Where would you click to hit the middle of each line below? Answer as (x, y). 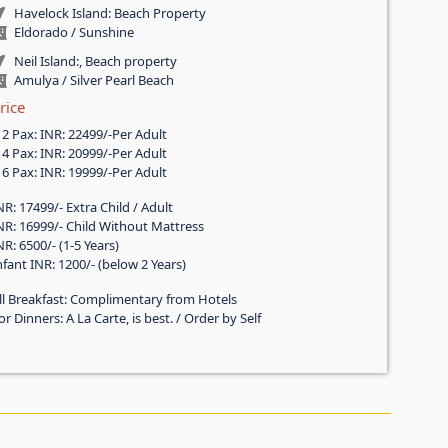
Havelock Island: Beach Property (109, 13)
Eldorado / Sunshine (73, 32)
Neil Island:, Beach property (95, 61)
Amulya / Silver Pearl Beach (93, 80)
